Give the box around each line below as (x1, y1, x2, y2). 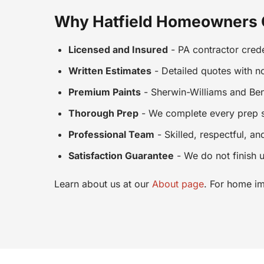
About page (152, 178, 204, 190)
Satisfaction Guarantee (68, 150, 174, 162)
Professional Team (68, 128, 154, 141)
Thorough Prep (68, 107, 138, 120)
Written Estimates (68, 65, 151, 77)
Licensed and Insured (68, 44, 168, 56)
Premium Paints (68, 86, 141, 98)
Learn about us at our (54, 178, 152, 190)
